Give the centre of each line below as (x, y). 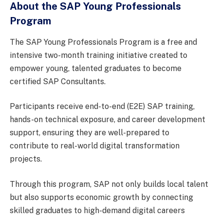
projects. (26, 159)
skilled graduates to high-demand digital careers (97, 211)
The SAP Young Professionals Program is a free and (103, 42)
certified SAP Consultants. (58, 81)
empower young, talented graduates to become (96, 68)
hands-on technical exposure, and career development (108, 120)
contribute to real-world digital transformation (95, 146)
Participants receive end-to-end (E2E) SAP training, (102, 107)
